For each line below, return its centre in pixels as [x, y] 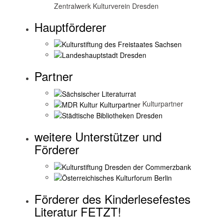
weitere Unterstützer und [98, 137]
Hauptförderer [70, 27]
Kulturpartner [162, 103]
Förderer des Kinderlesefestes [112, 198]
